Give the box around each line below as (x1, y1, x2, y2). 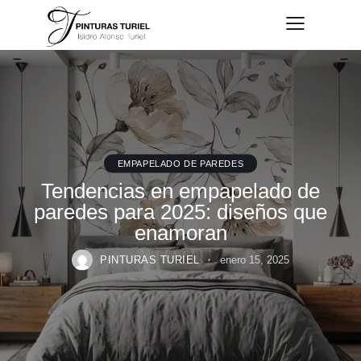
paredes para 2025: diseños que (34, 199, 327, 224)
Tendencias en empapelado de (41, 178, 320, 203)
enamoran (134, 220, 227, 245)
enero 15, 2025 (219, 253, 289, 266)
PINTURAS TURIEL (100, 253, 200, 266)
